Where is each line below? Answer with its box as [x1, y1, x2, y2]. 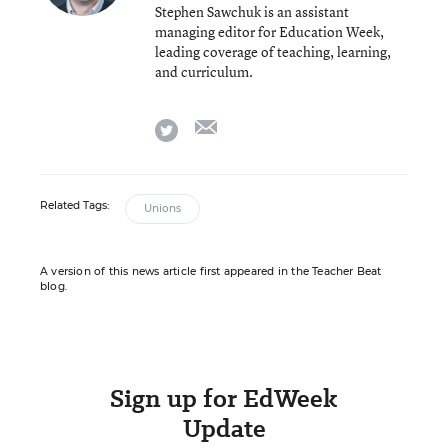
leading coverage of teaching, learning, [155, 42, 391, 61]
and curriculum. [155, 62, 253, 81]
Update [182, 411, 266, 446]
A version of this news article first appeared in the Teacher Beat [40, 265, 382, 278]
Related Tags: [40, 199, 109, 212]
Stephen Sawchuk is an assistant [155, 2, 349, 21]
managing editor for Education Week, [155, 22, 384, 41]
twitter [177, 115, 222, 137]
